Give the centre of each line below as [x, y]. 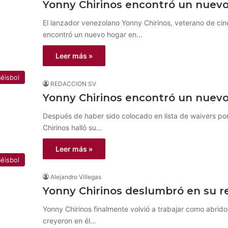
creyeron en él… [69, 221]
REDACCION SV [73, 84]
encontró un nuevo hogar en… [93, 34]
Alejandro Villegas [76, 177]
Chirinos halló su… [73, 127]
